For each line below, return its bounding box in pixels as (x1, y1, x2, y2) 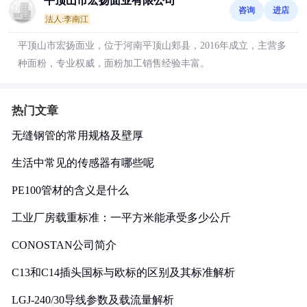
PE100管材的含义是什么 (12, 184, 129, 196)
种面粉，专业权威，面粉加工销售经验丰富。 (18, 58, 210, 69)
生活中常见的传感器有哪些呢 (12, 157, 154, 169)
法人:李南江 (45, 14, 88, 24)
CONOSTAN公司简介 (12, 239, 116, 251)
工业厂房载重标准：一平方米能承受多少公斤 (12, 212, 231, 223)
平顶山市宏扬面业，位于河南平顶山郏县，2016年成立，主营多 (18, 40, 286, 51)
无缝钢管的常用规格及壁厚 (12, 130, 143, 141)
